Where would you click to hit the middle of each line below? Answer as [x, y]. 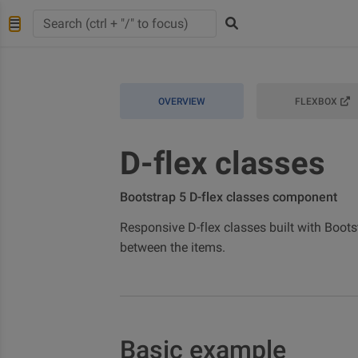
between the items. [173, 247]
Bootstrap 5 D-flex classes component [229, 197]
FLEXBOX [316, 101]
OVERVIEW [182, 101]
